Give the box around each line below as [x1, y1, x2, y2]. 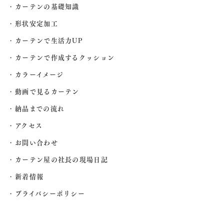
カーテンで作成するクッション [15, 52, 115, 62]
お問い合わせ [15, 137, 58, 147]
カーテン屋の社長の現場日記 [15, 154, 108, 164]
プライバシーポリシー [15, 188, 85, 198]
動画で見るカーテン [15, 86, 79, 96]
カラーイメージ [15, 69, 64, 79]
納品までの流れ [15, 103, 65, 113]
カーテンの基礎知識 [15, 1, 79, 11]
